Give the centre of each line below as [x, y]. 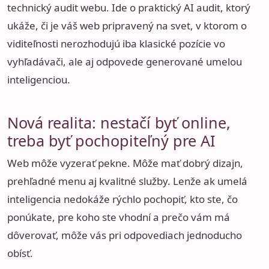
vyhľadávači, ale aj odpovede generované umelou [125, 62]
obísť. [20, 253]
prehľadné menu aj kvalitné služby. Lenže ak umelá [127, 181]
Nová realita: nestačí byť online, [119, 122]
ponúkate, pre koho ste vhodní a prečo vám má [119, 217]
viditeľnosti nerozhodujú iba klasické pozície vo [116, 44]
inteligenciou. [39, 80]
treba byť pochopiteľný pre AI [111, 140]
